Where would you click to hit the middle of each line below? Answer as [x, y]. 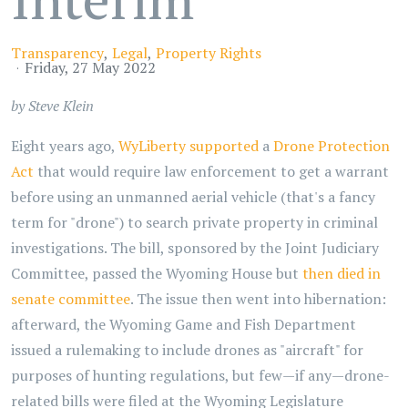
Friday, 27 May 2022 [90, 67]
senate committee [71, 299]
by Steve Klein [52, 106]
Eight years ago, [65, 146]
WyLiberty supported [189, 146]
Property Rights [209, 53]
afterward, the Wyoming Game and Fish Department [184, 324]
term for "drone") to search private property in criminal [194, 222]
